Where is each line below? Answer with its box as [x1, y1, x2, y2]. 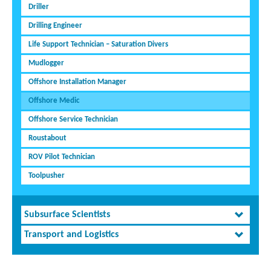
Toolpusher [28, 172, 65, 180]
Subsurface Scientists [24, 210, 110, 220]
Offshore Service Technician [28, 116, 118, 124]
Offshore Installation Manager [28, 78, 126, 87]
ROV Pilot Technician [28, 153, 95, 162]
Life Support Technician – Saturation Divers [28, 41, 168, 49]
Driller [28, 3, 49, 11]
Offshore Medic [28, 97, 79, 105]
